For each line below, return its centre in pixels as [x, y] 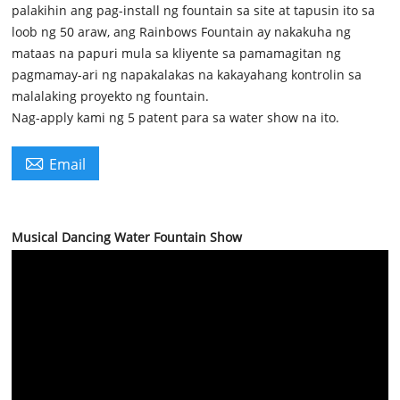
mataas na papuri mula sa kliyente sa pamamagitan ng [177, 53]
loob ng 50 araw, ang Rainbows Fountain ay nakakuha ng [182, 31]
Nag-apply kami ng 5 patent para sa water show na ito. [176, 117]
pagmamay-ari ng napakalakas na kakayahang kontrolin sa [187, 74]
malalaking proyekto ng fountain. [111, 96]
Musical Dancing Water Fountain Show [127, 237]
